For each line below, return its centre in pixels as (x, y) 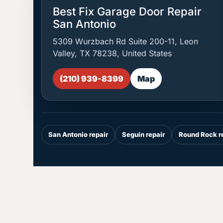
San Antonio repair (78, 134)
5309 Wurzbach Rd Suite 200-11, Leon (126, 41)
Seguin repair (144, 134)
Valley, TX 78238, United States (112, 53)
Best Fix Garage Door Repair (127, 11)
